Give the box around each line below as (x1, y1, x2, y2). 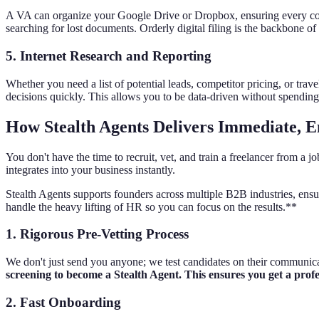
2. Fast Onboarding (6, 294, 121, 310)
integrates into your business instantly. (6, 163, 175, 176)
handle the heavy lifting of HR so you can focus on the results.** (6, 200, 297, 213)
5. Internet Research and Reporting (6, 48, 211, 64)
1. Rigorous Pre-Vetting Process (6, 226, 189, 242)
